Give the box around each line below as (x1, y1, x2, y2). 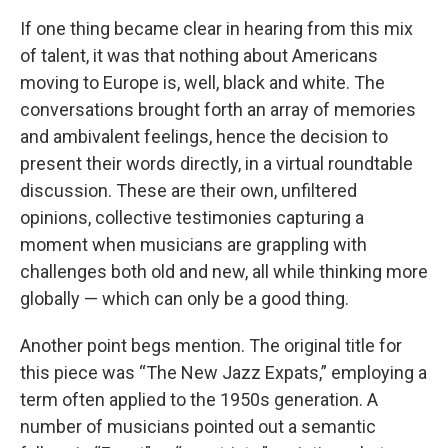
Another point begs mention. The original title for (20, 335, 402, 356)
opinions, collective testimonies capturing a (20, 207, 364, 228)
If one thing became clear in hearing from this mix (20, 18, 413, 39)
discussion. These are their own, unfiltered (20, 180, 357, 201)
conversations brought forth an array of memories (20, 99, 416, 120)
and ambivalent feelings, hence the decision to (20, 126, 388, 147)
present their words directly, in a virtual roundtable (20, 153, 413, 174)
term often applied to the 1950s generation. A (20, 389, 378, 410)
